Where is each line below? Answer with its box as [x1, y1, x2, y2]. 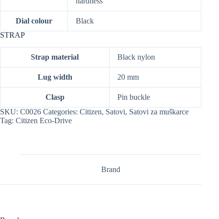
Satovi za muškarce [129, 108, 189, 116]
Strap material [31, 53, 79, 62]
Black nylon [117, 53, 155, 62]
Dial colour [16, 17, 52, 25]
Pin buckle [117, 93, 150, 102]
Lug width [37, 73, 72, 82]
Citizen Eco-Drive [16, 116, 72, 125]
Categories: [43, 108, 80, 116]
